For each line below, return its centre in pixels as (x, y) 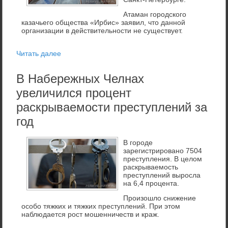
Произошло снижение (160, 198)
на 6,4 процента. (151, 183)
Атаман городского (155, 14)
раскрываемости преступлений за (112, 107)
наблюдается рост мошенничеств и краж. (91, 214)
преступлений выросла (162, 175)
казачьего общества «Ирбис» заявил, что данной (104, 22)
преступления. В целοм (163, 159)
